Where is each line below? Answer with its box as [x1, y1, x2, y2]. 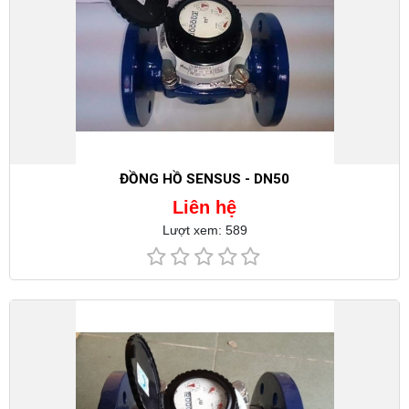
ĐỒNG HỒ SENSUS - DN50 [120, 171, 289, 188]
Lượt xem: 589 [162, 223, 247, 238]
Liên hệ [173, 197, 236, 218]
